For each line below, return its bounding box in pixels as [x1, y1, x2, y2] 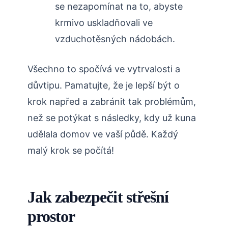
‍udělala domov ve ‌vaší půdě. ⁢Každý [27, 129, 178, 140]
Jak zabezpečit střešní [27, 188, 168, 207]
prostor [27, 207, 75, 226]
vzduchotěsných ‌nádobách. [55, 34, 175, 45]
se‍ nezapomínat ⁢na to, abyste [55, 1, 183, 12]
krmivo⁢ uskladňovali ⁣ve [55, 17, 153, 28]
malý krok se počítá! [27, 145, 114, 156]
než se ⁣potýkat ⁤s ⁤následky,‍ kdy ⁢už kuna [27, 112, 196, 124]
